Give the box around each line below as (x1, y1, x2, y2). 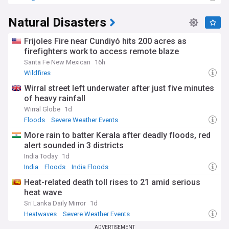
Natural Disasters (8, 14, 106, 32)
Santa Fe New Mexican (24, 58, 90, 66)
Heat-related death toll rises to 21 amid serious (24, 177, 200, 187)
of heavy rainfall (24, 94, 85, 103)
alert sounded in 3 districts (24, 141, 124, 150)
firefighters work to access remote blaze (24, 47, 179, 56)
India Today (24, 152, 58, 160)
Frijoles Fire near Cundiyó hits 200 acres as (24, 36, 187, 46)
